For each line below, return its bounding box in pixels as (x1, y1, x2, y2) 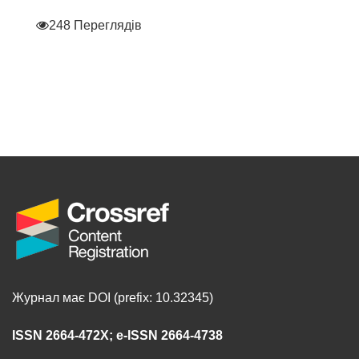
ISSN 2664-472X (12, 329, 109, 343)
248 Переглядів (49, 18, 142, 33)
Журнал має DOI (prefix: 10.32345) (12, 291, 213, 305)
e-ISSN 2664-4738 (116, 329, 223, 343)
